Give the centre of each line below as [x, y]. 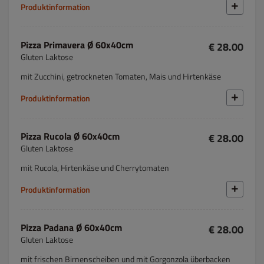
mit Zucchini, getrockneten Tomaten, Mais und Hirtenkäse [121, 76]
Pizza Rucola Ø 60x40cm [70, 136]
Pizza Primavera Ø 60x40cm [77, 45]
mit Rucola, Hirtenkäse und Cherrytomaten [95, 168]
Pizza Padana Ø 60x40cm [71, 227]
